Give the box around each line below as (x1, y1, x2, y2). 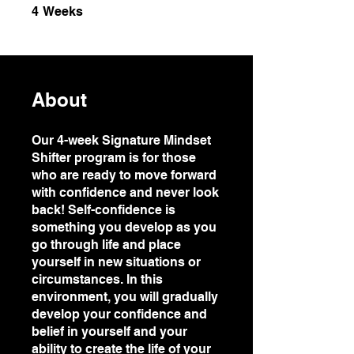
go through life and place (32, 237, 181, 252)
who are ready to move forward (32, 168, 217, 183)
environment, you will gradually (32, 289, 218, 304)
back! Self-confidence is (32, 202, 175, 217)
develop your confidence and (32, 307, 207, 322)
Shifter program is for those (32, 150, 196, 165)
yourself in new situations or (32, 254, 201, 269)
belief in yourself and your (32, 324, 187, 339)
